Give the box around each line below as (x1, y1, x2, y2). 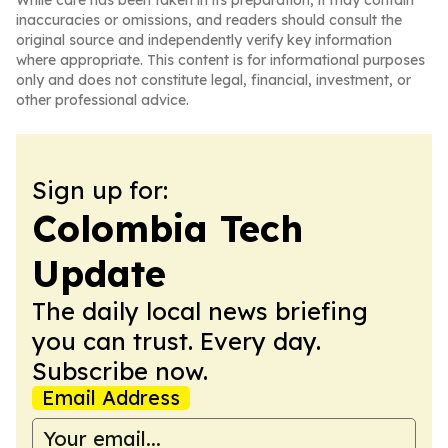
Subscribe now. (32, 356, 208, 386)
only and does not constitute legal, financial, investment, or (16, 71, 411, 89)
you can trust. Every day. (32, 326, 321, 356)
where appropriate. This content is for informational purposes (16, 51, 425, 69)
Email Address (42, 385, 180, 410)
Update (32, 251, 166, 296)
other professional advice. (16, 91, 189, 109)
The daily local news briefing (32, 296, 368, 326)
